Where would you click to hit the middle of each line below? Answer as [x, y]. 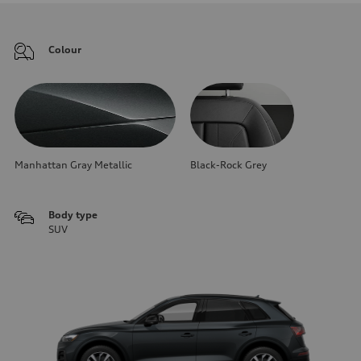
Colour [65, 49]
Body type [73, 214]
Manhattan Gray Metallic [73, 164]
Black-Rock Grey [228, 164]
